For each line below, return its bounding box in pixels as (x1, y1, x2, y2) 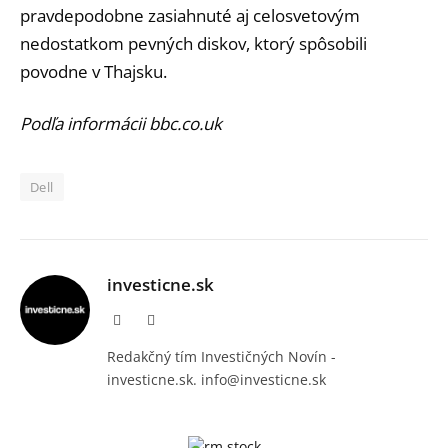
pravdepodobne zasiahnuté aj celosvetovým (20, 4, 360, 28)
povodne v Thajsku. (20, 60, 167, 84)
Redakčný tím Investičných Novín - (107, 347, 336, 367)
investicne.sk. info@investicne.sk (107, 370, 326, 390)
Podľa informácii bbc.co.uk (20, 112, 222, 136)
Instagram (154, 312, 210, 328)
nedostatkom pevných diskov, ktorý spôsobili (20, 32, 367, 56)
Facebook (120, 312, 174, 328)
